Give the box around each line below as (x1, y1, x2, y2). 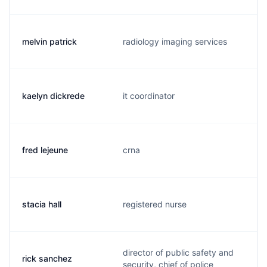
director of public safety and (123, 247, 234, 257)
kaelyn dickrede (22, 91, 85, 101)
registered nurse (123, 199, 187, 209)
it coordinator (123, 91, 175, 101)
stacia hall (22, 199, 61, 209)
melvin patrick (22, 36, 77, 46)
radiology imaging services (123, 36, 227, 46)
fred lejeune (22, 145, 68, 155)
